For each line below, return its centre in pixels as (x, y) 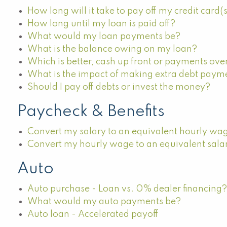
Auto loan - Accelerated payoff (93, 214)
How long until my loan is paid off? (102, 24)
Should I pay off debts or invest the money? (119, 87)
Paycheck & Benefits (91, 112)
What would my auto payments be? (104, 202)
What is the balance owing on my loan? (112, 49)
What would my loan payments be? (104, 36)
